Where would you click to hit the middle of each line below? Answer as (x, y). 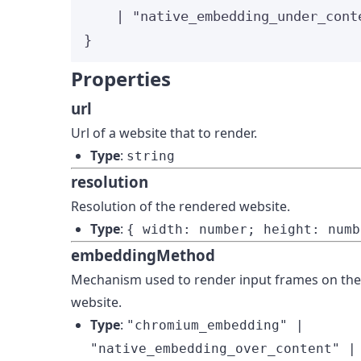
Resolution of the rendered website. (181, 206)
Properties (121, 78)
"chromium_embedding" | (216, 325)
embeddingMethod (143, 255)
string (151, 156)
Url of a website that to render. (164, 133)
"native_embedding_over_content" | (224, 348)
